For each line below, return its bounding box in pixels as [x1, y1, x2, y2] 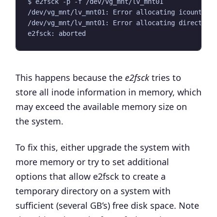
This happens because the [15, 71, 125, 83]
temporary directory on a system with [15, 185, 170, 197]
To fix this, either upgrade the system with [15, 141, 190, 153]
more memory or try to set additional [15, 155, 169, 168]
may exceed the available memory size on [15, 100, 187, 112]
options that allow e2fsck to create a [15, 170, 166, 182]
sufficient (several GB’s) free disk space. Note [15, 199, 199, 211]
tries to [149, 71, 181, 83]
